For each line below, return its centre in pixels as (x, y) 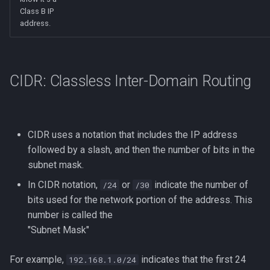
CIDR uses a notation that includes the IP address (133, 135)
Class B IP (37, 11)
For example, (38, 259)
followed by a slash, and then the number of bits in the (141, 150)
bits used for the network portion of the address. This (140, 200)
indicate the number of (200, 185)
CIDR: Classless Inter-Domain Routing (130, 81)
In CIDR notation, (64, 185)
